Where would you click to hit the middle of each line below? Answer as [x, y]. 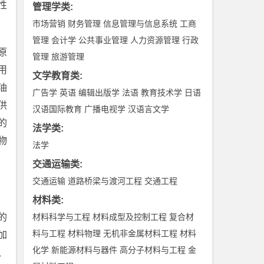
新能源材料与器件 [85, 250]
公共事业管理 [103, 40]
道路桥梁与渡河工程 [105, 181]
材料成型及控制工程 [130, 217]
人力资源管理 [155, 40]
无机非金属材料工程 [141, 233]
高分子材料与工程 [153, 250]
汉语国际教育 [57, 109]
